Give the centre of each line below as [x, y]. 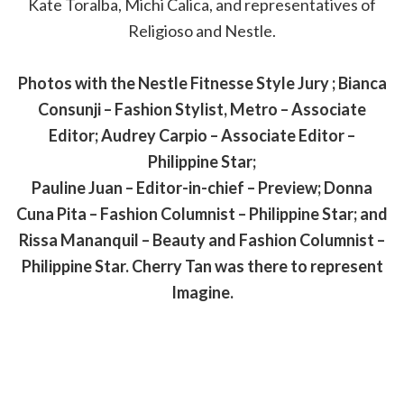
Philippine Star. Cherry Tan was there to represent [202, 266]
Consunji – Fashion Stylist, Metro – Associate [202, 110]
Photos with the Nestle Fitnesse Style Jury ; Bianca [202, 83]
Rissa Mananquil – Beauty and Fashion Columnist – [202, 240]
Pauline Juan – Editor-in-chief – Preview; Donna [202, 188]
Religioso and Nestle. [202, 31]
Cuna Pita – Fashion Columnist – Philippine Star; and [202, 214]
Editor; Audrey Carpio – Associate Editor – [202, 136]
